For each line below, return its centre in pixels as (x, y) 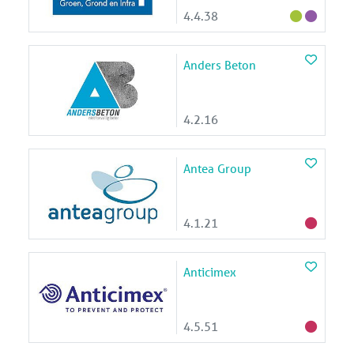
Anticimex (210, 271)
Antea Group (217, 168)
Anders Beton (220, 64)
